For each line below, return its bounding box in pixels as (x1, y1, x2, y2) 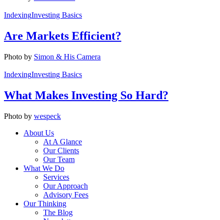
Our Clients (43, 146, 79, 155)
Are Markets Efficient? (4, 29, 121, 43)
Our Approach (43, 181, 88, 190)
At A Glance (43, 137, 82, 146)
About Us (24, 128, 54, 137)
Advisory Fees (43, 190, 88, 199)
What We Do (24, 164, 64, 172)
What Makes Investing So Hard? (4, 88, 168, 102)
